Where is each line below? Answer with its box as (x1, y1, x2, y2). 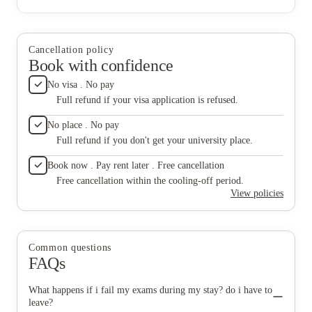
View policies (231, 187, 283, 198)
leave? (29, 297, 53, 308)
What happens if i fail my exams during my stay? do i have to (29, 284, 272, 295)
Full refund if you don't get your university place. (56, 134, 253, 146)
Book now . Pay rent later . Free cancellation (47, 159, 224, 171)
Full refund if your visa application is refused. (56, 94, 238, 105)
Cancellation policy (29, 44, 114, 55)
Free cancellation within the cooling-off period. (56, 175, 244, 186)
